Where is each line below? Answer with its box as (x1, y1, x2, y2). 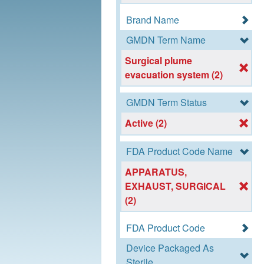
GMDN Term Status (126, 95, 207, 110)
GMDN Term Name (126, 33, 206, 47)
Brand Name (126, 13, 179, 27)
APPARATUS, (125, 164, 187, 179)
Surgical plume (125, 54, 193, 68)
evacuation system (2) (125, 68, 223, 82)
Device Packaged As (126, 240, 214, 255)
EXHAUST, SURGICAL (125, 179, 226, 193)
